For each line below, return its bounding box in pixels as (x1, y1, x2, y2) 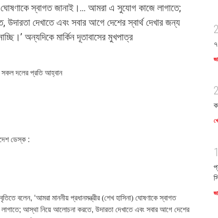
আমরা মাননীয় (36, 194, 69, 202)
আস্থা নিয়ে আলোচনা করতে (23, 205, 91, 214)
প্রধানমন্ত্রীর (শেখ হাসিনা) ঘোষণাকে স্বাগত (71, 194, 176, 202)
